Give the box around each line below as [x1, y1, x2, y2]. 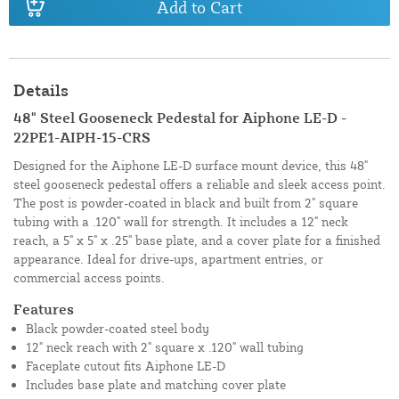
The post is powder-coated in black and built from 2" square [13, 195, 358, 211]
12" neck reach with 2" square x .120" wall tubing [26, 339, 304, 355]
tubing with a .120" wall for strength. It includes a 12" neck [13, 214, 348, 230]
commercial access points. [13, 270, 165, 286]
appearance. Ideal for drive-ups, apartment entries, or [13, 251, 323, 267]
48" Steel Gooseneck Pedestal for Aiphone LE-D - [13, 109, 346, 127]
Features [13, 300, 74, 319]
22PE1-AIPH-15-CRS [13, 128, 151, 147]
